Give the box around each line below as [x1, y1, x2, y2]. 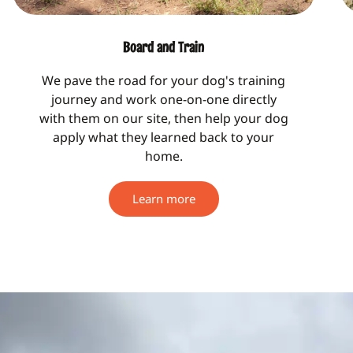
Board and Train [123, 38, 205, 58]
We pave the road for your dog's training [42, 72, 286, 90]
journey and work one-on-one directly [50, 91, 277, 109]
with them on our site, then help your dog [39, 110, 288, 128]
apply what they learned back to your [53, 128, 275, 147]
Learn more [132, 191, 195, 207]
